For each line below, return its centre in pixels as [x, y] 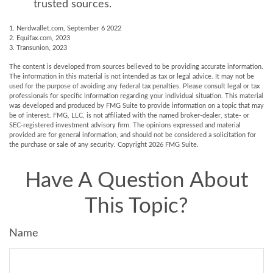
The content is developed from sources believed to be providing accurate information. [136, 67]
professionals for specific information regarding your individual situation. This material [136, 96]
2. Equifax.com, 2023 [40, 38]
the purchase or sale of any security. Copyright [79, 145]
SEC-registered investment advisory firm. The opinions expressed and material [125, 125]
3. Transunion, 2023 [38, 48]
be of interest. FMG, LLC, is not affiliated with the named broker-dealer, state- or [129, 115]
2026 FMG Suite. [174, 145]
